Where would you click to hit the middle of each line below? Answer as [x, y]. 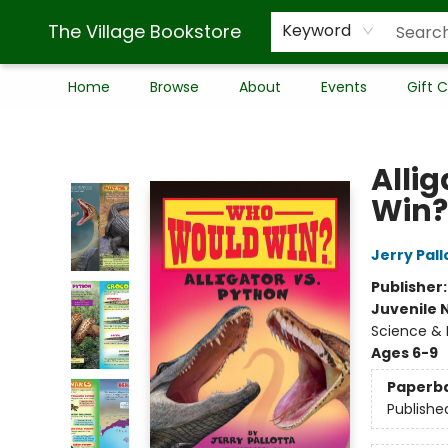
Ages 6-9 [404, 353]
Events [344, 87]
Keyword [316, 30]
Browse [174, 87]
